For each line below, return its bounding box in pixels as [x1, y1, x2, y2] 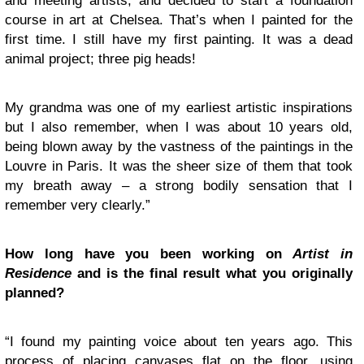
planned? [5, 285, 68, 301]
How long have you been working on [5, 246, 293, 262]
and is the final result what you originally [71, 266, 353, 281]
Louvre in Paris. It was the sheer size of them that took [5, 158, 353, 174]
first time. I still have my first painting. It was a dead [5, 32, 353, 47]
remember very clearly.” [5, 197, 150, 213]
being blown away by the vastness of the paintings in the [5, 139, 353, 154]
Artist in [292, 246, 353, 262]
